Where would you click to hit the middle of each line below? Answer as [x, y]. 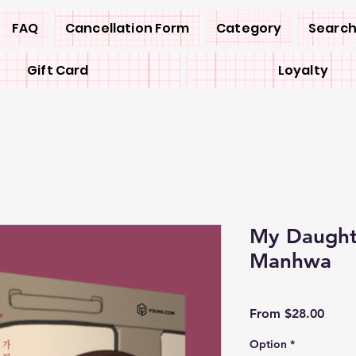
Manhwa [290, 261]
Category [249, 28]
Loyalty [303, 70]
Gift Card [58, 70]
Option [268, 344]
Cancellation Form [127, 28]
